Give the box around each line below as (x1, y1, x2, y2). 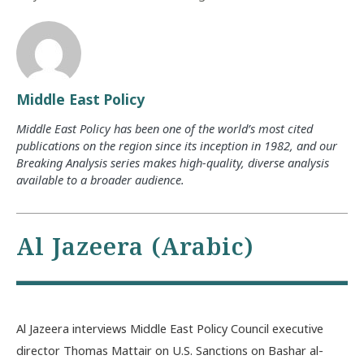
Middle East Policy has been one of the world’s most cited (16, 119, 313, 136)
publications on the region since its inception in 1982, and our (16, 136, 337, 154)
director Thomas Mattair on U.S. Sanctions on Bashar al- (16, 341, 323, 358)
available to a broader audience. (16, 171, 184, 188)
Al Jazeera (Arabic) (16, 230, 254, 263)
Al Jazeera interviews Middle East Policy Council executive (16, 319, 323, 336)
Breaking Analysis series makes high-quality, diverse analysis (16, 154, 329, 171)
